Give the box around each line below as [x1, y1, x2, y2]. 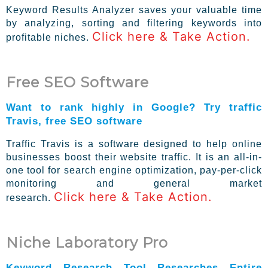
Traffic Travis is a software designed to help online [6, 139, 262, 150]
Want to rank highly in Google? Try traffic [6, 101, 262, 114]
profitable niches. [6, 32, 92, 43]
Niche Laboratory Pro [6, 233, 168, 251]
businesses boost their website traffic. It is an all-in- [6, 152, 262, 163]
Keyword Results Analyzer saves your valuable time [6, 5, 262, 16]
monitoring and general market [6, 178, 262, 189]
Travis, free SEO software [6, 115, 142, 127]
